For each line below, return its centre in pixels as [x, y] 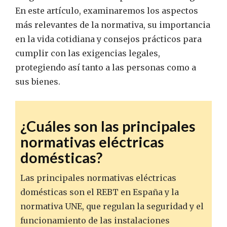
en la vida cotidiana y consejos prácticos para [108, 39]
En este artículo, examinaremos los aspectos [107, 11]
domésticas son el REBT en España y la [100, 192]
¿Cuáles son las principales [108, 126]
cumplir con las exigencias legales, [88, 53]
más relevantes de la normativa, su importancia [113, 25]
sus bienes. [38, 82]
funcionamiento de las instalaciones [95, 221]
